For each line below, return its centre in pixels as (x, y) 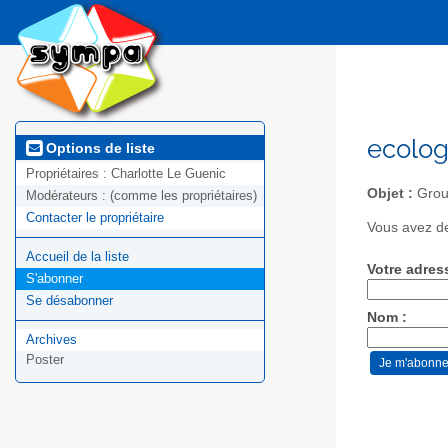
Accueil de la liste (77, 257)
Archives (51, 340)
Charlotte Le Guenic (168, 174)
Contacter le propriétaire (95, 218)
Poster (45, 360)
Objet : (390, 193)
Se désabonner (69, 301)
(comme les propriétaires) (183, 196)
